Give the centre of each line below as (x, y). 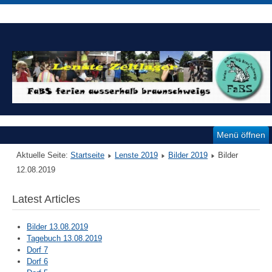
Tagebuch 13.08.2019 (64, 238)
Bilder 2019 (188, 155)
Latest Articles (46, 199)
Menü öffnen (241, 134)
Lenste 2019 (136, 155)
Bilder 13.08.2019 (57, 226)
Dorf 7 (37, 250)
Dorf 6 (37, 261)
